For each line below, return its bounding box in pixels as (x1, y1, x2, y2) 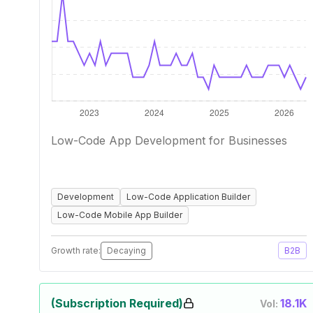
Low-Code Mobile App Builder (57, 210, 182, 220)
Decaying (107, 245, 146, 256)
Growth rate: (51, 245, 101, 256)
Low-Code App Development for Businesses (51, 133, 287, 147)
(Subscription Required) (51, 296, 183, 310)
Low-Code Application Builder (126, 191, 250, 202)
